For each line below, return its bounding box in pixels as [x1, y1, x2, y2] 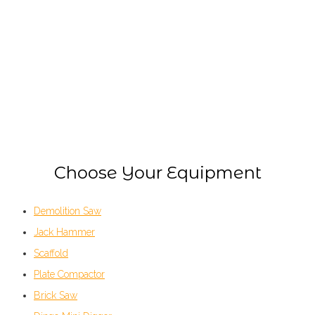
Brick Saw [34, 290, 77, 302]
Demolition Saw [34, 205, 101, 217]
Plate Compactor [34, 269, 105, 281]
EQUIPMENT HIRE [49, 32, 266, 63]
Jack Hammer [34, 226, 95, 238]
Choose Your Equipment [53, 162, 262, 184]
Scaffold [34, 247, 68, 259]
